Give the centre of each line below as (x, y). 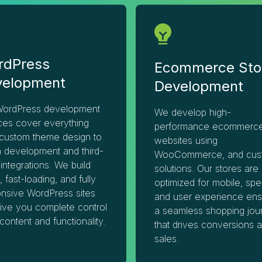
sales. (166, 239)
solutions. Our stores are (206, 168)
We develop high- (192, 112)
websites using (186, 140)
